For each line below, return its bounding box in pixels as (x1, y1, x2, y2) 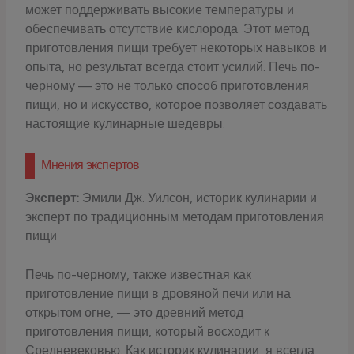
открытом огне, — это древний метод (25, 305, 244, 321)
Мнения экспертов (41, 157, 140, 173)
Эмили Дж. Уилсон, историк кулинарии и (79, 190, 318, 206)
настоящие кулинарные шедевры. (25, 115, 226, 131)
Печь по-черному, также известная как (25, 267, 252, 283)
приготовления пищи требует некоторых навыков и (25, 40, 327, 55)
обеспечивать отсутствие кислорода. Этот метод (25, 21, 310, 36)
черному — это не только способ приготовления (25, 77, 310, 93)
